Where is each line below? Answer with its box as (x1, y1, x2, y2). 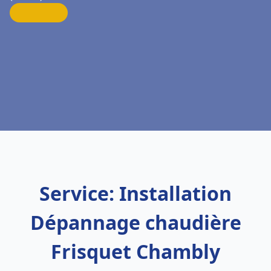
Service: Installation (39, 180, 232, 206)
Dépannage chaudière (30, 209, 241, 235)
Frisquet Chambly (51, 238, 220, 264)
